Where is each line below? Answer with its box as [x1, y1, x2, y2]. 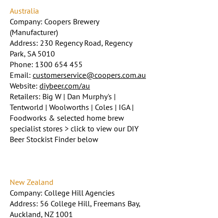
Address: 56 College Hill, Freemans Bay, [10, 199, 140, 208]
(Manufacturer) [10, 27, 58, 37]
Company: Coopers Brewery [10, 17, 99, 26]
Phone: [10, 59, 35, 69]
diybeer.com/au [39, 81, 90, 91]
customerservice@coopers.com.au [33, 70, 146, 80]
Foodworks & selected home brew [10, 113, 124, 123]
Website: [10, 81, 39, 91]
